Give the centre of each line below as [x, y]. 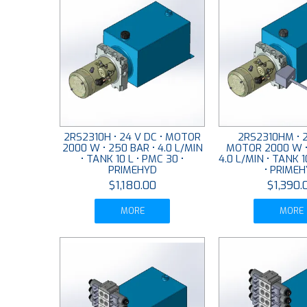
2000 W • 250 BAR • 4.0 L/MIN [132, 148]
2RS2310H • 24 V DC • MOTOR [133, 137]
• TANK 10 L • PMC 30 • [133, 159]
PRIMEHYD [132, 170]
